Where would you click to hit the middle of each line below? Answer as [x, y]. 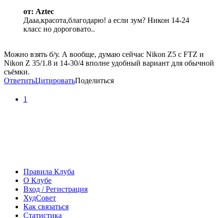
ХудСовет [40, 198]
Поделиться [94, 81]
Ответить [19, 81]
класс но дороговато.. [59, 29]
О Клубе [37, 181]
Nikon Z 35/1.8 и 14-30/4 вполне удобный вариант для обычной [109, 63]
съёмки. [17, 72]
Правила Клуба [49, 172]
